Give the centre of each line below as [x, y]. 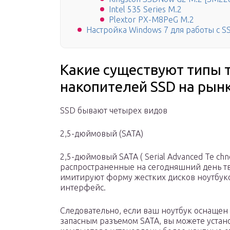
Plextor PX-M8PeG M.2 [151, 20]
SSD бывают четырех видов [114, 111]
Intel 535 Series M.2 [145, 9]
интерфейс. [83, 188]
